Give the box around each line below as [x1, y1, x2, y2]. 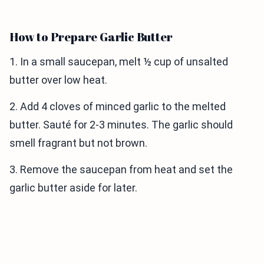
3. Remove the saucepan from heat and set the [9, 163, 233, 176]
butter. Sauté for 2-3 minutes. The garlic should [9, 118, 233, 131]
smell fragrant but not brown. [9, 137, 147, 150]
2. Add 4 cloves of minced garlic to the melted [9, 100, 226, 113]
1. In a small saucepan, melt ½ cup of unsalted [9, 55, 228, 68]
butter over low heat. [9, 74, 107, 87]
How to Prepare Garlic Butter [9, 29, 173, 45]
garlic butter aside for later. [9, 181, 137, 194]
